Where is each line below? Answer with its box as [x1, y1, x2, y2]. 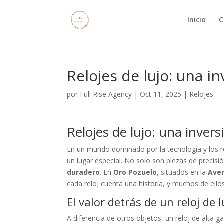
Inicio [187, 15, 206, 24]
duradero [67, 167, 100, 177]
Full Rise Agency [80, 89, 132, 99]
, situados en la [157, 167, 208, 177]
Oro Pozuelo [113, 167, 157, 177]
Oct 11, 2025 [140, 89, 182, 99]
